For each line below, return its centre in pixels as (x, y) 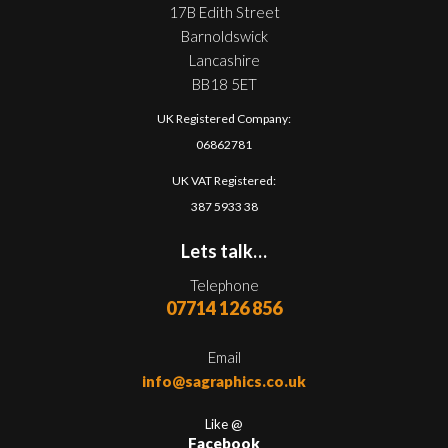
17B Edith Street (224, 11)
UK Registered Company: (224, 118)
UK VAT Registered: (224, 180)
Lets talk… (224, 250)
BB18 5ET (224, 83)
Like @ (224, 423)
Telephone (224, 284)
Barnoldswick (224, 35)
